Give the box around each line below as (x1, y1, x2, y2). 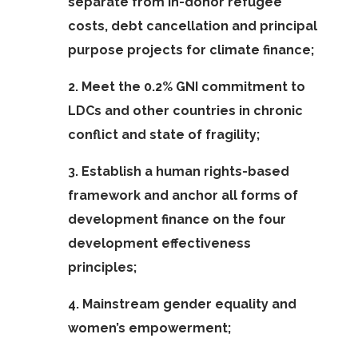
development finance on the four (67, 212, 286, 227)
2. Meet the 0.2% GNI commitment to (67, 79, 305, 94)
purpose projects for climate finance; (67, 42, 314, 58)
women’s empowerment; (67, 320, 231, 336)
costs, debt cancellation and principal (67, 18, 317, 34)
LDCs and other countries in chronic (67, 103, 303, 118)
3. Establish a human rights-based (67, 164, 289, 179)
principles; (67, 260, 137, 275)
